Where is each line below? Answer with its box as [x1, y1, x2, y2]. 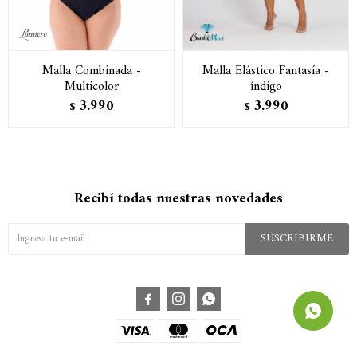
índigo [249, 75, 282, 98]
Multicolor [64, 75, 119, 98]
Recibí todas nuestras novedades [74, 186, 283, 211]
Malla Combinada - [41, 59, 141, 82]
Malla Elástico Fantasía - [202, 59, 329, 82]
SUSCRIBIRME [261, 228, 333, 249]
